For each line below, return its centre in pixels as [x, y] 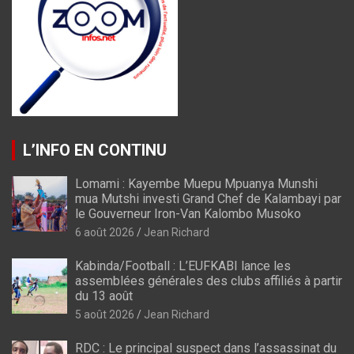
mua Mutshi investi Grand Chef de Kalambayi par [208, 198]
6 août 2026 [105, 232]
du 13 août [104, 296]
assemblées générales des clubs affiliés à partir [209, 281]
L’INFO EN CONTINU [95, 150]
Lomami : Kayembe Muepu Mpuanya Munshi [196, 183]
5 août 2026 [105, 314]
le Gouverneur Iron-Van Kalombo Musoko [188, 213]
